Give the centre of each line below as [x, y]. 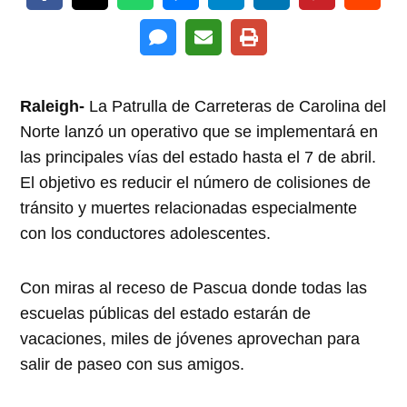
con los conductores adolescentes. [146, 233]
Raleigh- [53, 106]
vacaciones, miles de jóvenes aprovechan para [190, 338]
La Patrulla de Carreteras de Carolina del [236, 106]
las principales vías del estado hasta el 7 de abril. [199, 157]
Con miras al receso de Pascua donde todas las [194, 288]
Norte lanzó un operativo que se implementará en [199, 131]
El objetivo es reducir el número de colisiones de [196, 182]
